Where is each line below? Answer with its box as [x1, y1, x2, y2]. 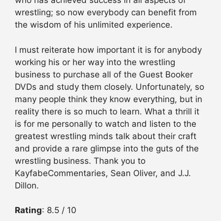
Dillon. [15, 180, 39, 190]
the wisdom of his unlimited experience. [15, 20, 173, 30]
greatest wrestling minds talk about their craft [15, 131, 196, 141]
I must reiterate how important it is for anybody [15, 44, 202, 55]
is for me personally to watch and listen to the [15, 118, 196, 129]
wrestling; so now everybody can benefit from [15, 7, 197, 18]
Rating [15, 205, 42, 216]
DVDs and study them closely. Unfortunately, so [15, 81, 204, 92]
